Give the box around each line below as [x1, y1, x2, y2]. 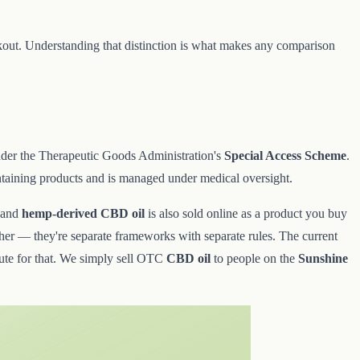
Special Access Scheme [224, 149, 346, 163]
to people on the [211, 252, 298, 266]
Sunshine [298, 252, 348, 266]
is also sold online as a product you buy [145, 207, 347, 221]
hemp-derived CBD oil [22, 207, 145, 221]
